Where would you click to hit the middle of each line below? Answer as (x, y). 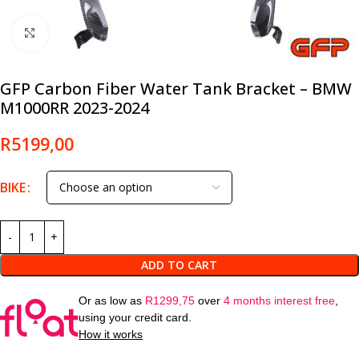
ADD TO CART (179, 264)
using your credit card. (135, 317)
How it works (111, 334)
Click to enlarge (84, 33)
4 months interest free (280, 300)
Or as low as (112, 300)
